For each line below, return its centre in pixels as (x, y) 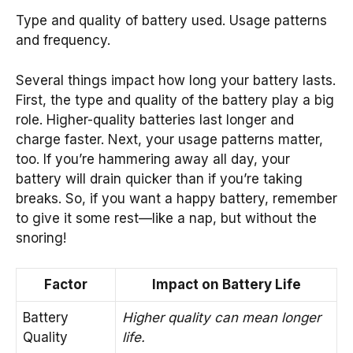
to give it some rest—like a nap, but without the (166, 218)
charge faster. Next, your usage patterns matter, (169, 139)
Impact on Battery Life (226, 285)
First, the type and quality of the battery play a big (175, 100)
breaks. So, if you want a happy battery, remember (176, 198)
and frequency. (63, 41)
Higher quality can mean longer (221, 318)
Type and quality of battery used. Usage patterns (171, 21)
